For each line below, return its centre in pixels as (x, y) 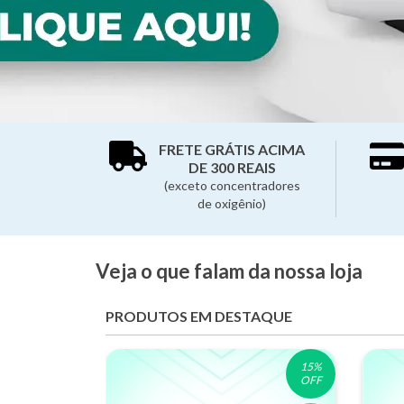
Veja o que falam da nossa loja (229, 271)
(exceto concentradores (232, 185)
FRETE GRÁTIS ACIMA (232, 149)
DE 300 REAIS (232, 167)
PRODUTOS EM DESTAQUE (199, 316)
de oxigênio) (232, 203)
